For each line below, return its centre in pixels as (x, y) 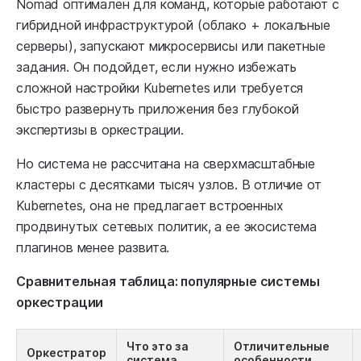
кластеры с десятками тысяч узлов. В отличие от (169, 185)
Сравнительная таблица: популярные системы (168, 282)
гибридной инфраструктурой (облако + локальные (173, 25)
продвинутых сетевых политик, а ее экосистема (166, 227)
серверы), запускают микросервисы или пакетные (171, 46)
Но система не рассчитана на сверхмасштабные (166, 164)
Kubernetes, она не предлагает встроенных (150, 206)
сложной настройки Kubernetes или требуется (160, 88)
